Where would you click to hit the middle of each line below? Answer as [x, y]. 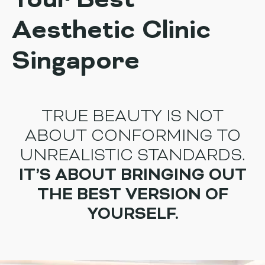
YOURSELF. [132, 215]
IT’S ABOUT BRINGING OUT [132, 176]
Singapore [76, 62]
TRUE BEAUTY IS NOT [132, 117]
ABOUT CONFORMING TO [132, 137]
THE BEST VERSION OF [132, 195]
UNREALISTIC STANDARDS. [132, 156]
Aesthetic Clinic [112, 32]
